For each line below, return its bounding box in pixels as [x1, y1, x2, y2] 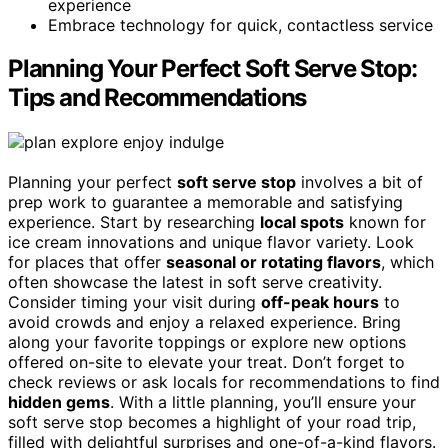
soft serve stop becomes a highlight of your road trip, [8, 412, 416, 433]
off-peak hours [261, 292, 379, 313]
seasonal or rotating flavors [166, 252, 381, 273]
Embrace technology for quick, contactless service [48, 14, 433, 35]
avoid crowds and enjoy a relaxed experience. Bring [8, 312, 401, 333]
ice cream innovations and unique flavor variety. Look [8, 232, 414, 253]
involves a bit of [296, 172, 423, 193]
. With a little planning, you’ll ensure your [110, 392, 416, 413]
